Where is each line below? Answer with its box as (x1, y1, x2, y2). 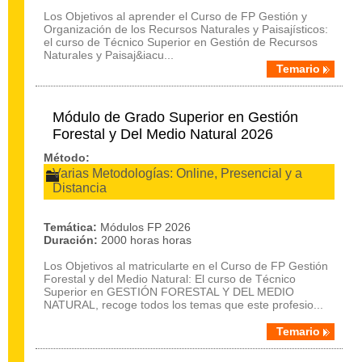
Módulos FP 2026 (100, 221, 191, 234)
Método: (44, 151, 90, 164)
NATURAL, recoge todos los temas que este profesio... (44, 298, 323, 311)
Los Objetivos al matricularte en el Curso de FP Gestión (44, 259, 328, 272)
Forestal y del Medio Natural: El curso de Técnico (44, 272, 296, 285)
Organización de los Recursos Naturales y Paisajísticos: (44, 23, 328, 36)
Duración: (44, 234, 98, 246)
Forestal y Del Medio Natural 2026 (53, 126, 273, 142)
